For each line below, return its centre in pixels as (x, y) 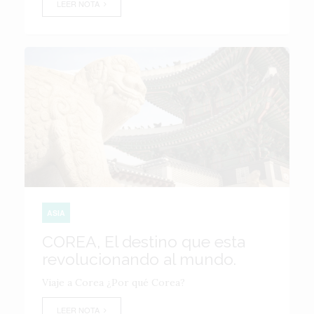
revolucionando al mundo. (139, 259)
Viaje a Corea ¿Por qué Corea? (114, 282)
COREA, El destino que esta (144, 241)
